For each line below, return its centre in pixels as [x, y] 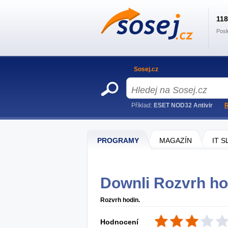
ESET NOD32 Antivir [183, 105]
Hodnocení [119, 222]
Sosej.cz [146, 69]
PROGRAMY [118, 140]
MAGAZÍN [176, 140]
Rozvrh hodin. [120, 200]
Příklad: [142, 105]
